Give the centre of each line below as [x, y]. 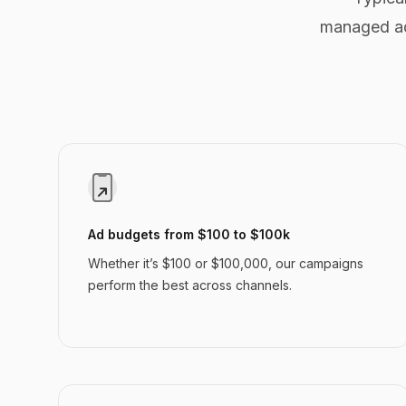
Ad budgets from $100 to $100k [189, 234]
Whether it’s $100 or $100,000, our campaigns [226, 263]
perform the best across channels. [190, 285]
